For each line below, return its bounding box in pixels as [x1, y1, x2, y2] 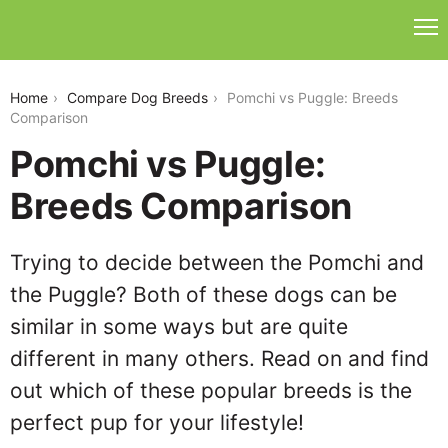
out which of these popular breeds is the [10, 378, 412, 403]
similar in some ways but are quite [10, 314, 348, 339]
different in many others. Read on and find [10, 346, 429, 371]
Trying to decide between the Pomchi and [10, 250, 424, 275]
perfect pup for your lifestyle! [10, 410, 304, 435]
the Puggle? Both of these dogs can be [10, 282, 397, 307]
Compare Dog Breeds [67, 89, 208, 106]
